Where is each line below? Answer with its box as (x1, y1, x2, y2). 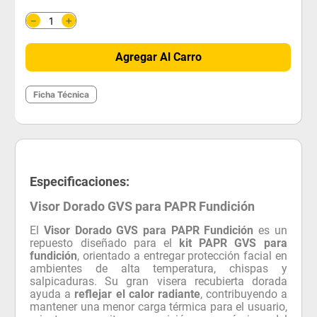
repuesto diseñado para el (30, 236, 180, 250)
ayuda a (30, 287, 75, 301)
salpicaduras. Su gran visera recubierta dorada (30, 274, 287, 288)
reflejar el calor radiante (74, 287, 200, 301)
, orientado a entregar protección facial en (77, 248, 287, 263)
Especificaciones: (30, 174, 130, 189)
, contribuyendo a (200, 287, 287, 301)
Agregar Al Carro (115, 50, 202, 64)
